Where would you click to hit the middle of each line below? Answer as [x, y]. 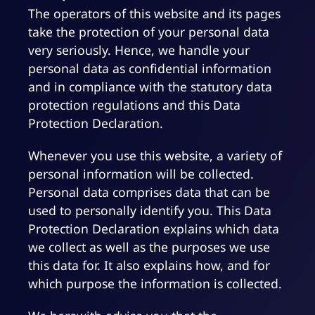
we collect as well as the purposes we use [149, 247]
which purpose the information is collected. [155, 284]
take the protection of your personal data [149, 32]
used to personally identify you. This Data [150, 211]
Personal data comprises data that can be [149, 192]
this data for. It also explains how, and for [149, 265]
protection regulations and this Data [134, 105]
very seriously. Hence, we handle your [139, 50]
